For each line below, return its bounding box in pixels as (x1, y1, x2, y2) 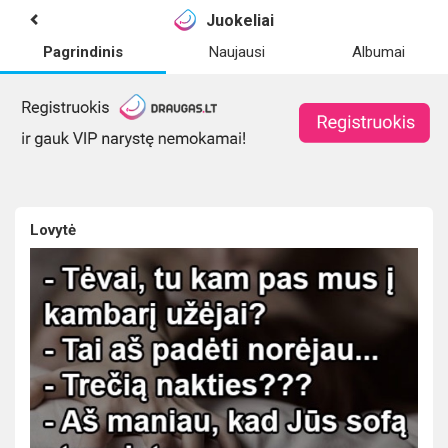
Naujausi (209, 43, 266, 61)
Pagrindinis (43, 43, 124, 61)
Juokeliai (206, 10, 275, 30)
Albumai (351, 43, 405, 61)
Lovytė (30, 221, 76, 240)
